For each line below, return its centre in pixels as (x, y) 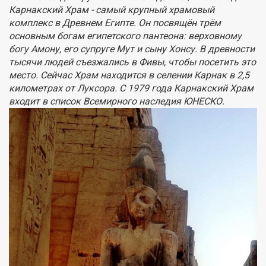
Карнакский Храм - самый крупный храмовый (112, 10)
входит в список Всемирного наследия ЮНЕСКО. (117, 102)
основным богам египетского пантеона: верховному (125, 36)
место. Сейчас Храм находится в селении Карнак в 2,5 (129, 75)
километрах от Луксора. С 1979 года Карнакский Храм (131, 88)
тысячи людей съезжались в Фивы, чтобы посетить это (132, 62)
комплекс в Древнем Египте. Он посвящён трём (115, 23)
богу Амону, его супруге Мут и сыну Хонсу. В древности (132, 49)
